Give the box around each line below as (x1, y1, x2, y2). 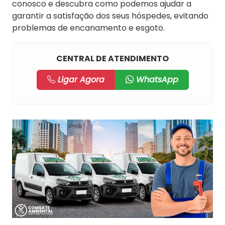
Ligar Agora (55, 74, 104, 85)
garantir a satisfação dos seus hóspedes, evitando (12, 10, 208, 22)
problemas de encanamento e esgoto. (12, 22, 165, 34)
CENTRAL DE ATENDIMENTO (56, 53, 169, 64)
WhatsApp (133, 74, 178, 85)
